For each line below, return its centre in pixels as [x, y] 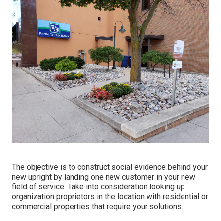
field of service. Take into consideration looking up [98, 186]
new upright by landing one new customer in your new [104, 177]
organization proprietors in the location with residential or [110, 196]
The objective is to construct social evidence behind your [110, 167]
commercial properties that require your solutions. [97, 206]
